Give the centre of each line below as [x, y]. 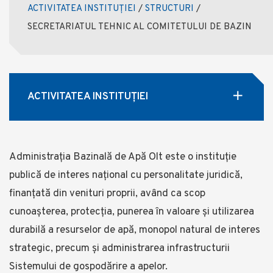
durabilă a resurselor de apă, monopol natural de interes [135, 230]
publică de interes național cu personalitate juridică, [126, 175]
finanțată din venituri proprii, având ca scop [107, 194]
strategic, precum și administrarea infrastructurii [119, 249]
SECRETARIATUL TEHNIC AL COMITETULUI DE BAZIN [140, 27]
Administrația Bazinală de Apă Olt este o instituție [123, 157]
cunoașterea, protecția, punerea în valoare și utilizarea [132, 212]
